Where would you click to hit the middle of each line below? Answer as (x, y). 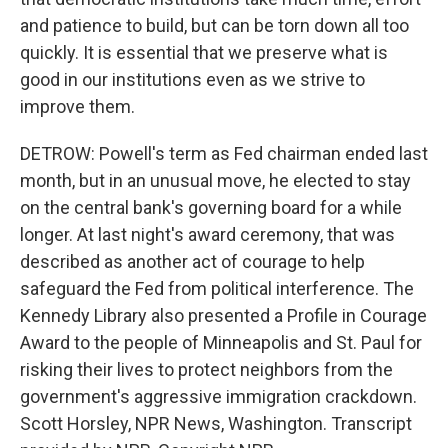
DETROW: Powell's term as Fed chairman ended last (224, 154)
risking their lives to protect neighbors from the (206, 370)
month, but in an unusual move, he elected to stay (215, 181)
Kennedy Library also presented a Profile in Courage (223, 316)
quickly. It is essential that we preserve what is (204, 53)
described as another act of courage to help (192, 262)
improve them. (77, 107)
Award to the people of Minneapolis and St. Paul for (221, 343)
